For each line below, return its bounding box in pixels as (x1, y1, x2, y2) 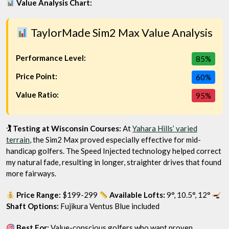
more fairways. (6, 169, 56, 178)
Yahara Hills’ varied (132, 124, 197, 133)
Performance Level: (16, 53, 86, 62)
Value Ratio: (16, 90, 59, 99)
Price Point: (16, 72, 57, 81)
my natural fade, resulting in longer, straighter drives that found (6, 157, 221, 167)
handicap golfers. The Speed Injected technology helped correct (6, 146, 221, 155)
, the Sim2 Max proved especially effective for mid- (30, 135, 201, 144)
